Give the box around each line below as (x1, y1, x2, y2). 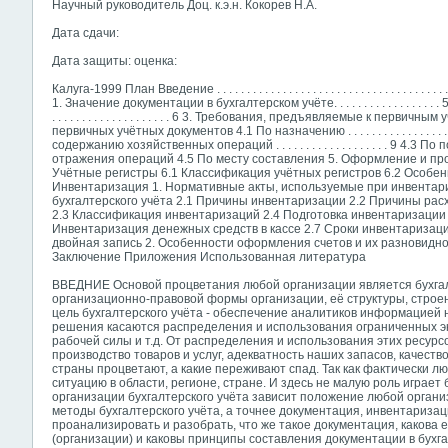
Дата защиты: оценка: (52, 54, 177, 69)
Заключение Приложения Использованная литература (52, 250, 366, 265)
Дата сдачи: (52, 26, 119, 41)
